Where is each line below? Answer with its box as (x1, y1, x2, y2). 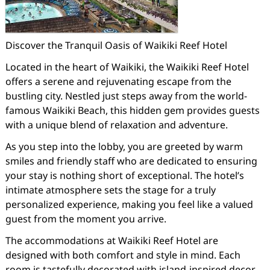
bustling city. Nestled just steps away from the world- (5, 89, 247, 102)
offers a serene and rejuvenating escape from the (5, 75, 231, 88)
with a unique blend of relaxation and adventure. (5, 118, 228, 131)
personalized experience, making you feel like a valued (5, 198, 253, 211)
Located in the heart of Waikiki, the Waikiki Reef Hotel (5, 60, 249, 74)
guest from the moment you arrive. (5, 212, 166, 225)
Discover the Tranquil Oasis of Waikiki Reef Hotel (5, 39, 227, 52)
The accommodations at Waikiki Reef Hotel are (5, 234, 218, 247)
